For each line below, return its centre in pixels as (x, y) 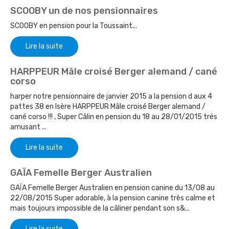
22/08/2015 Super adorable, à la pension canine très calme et (113, 198)
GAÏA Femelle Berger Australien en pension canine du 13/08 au (112, 188)
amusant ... (28, 127)
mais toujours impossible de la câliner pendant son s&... (100, 209)
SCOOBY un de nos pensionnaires (84, 11)
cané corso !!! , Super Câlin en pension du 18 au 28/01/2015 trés (114, 117)
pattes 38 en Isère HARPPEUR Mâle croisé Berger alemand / (108, 107)
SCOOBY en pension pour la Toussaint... (74, 26)
